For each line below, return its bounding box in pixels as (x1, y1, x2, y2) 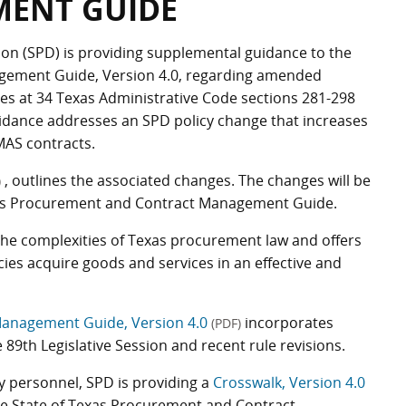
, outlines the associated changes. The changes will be (5, 170, 371, 190)
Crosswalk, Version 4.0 (213, 372, 365, 392)
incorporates (241, 313, 333, 333)
